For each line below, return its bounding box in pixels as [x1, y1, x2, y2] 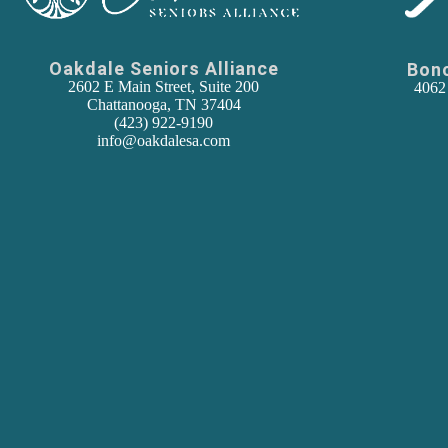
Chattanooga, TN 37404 [86, 95, 241, 113]
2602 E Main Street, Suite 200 [68, 77, 260, 95]
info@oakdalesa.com [97, 131, 231, 149]
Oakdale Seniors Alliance [48, 57, 279, 79]
